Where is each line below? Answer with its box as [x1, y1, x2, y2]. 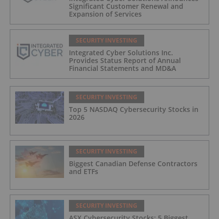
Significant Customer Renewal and [69, 1, 183, 11]
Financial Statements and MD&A [69, 63, 176, 73]
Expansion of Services [69, 9, 142, 19]
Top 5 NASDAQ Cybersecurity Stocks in [69, 104, 198, 114]
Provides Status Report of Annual [69, 55, 181, 65]
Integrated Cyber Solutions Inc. [69, 47, 173, 57]
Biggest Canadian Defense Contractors [69, 158, 197, 168]
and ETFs [69, 166, 98, 176]
